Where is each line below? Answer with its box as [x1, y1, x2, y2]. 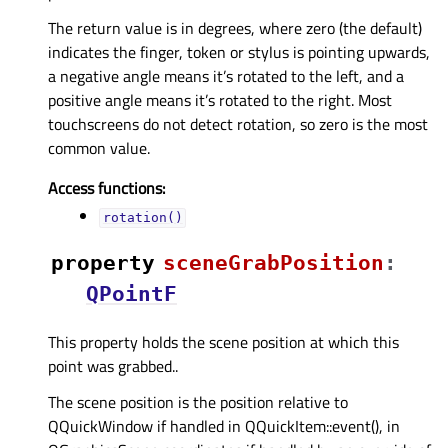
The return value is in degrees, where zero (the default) [48, 16, 422, 41]
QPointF [86, 282, 177, 307]
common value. [48, 136, 150, 161]
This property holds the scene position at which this [48, 330, 399, 355]
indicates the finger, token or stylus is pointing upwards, [48, 40, 430, 65]
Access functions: [48, 176, 165, 201]
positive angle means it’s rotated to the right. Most [48, 88, 392, 113]
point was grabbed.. [48, 354, 178, 379]
